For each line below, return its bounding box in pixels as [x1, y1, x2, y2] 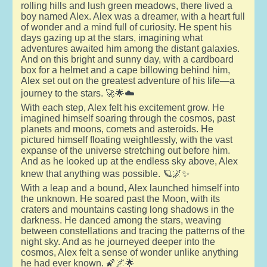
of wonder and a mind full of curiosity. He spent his [20, 21, 232, 32]
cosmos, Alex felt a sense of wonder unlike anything [20, 247, 238, 257]
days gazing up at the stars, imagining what [20, 32, 203, 43]
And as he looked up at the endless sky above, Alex [20, 156, 238, 166]
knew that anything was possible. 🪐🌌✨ [20, 168, 190, 179]
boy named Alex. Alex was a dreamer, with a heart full [20, 11, 245, 21]
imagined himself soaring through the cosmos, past [20, 113, 235, 123]
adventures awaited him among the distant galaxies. [20, 43, 240, 54]
